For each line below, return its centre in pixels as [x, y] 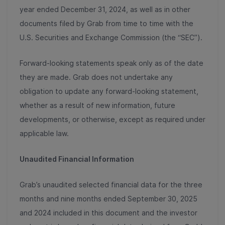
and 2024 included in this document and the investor [108, 212]
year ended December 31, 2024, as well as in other [105, 9]
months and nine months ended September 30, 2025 [108, 198]
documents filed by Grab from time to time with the [106, 23]
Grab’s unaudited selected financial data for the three [111, 184]
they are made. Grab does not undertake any [96, 77]
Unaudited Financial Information [78, 159]
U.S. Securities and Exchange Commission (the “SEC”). [112, 37]
